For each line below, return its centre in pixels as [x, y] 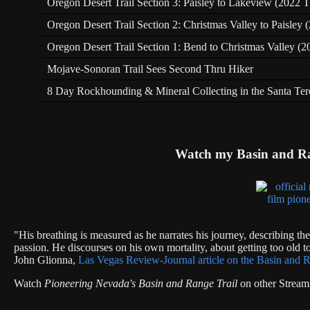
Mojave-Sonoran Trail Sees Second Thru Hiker [150, 69]
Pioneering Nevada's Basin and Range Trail [141, 284]
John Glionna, [46, 260]
